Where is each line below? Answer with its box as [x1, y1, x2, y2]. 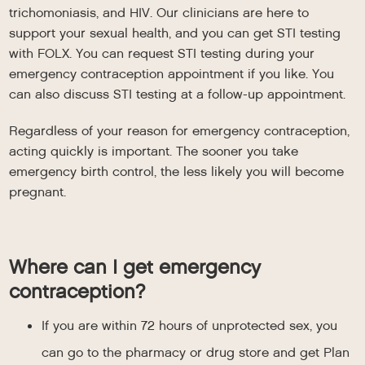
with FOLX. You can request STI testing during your [9, 45, 315, 62]
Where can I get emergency [9, 254, 262, 279]
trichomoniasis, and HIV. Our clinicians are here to [9, 4, 310, 21]
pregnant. [9, 183, 67, 200]
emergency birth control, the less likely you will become [9, 163, 345, 180]
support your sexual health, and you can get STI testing [9, 24, 341, 42]
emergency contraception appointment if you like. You [9, 65, 335, 82]
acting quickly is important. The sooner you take [9, 143, 299, 160]
